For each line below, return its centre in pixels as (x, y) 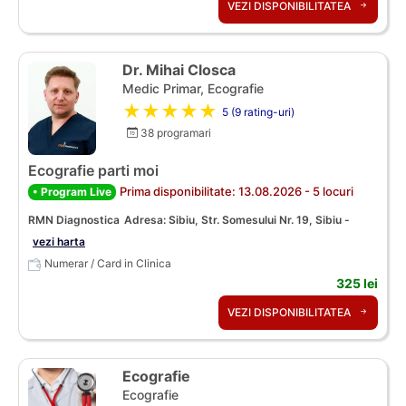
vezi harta (59, 241)
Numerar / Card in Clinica (108, 263)
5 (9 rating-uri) (258, 112)
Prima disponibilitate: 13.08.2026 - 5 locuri (237, 191)
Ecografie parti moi (93, 170)
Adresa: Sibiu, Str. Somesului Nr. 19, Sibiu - (237, 219)
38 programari (174, 132)
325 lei (357, 283)
